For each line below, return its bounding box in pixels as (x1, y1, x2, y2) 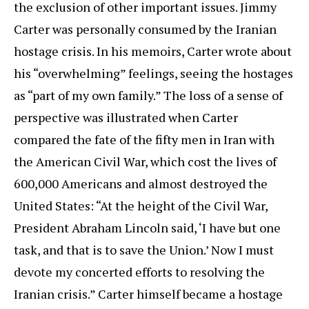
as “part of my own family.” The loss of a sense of (14, 87, 283, 104)
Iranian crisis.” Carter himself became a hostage (14, 286, 283, 303)
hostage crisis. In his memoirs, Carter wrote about (14, 43, 292, 60)
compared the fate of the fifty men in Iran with (14, 131, 275, 148)
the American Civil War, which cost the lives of (14, 153, 277, 170)
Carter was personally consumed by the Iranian (14, 21, 277, 38)
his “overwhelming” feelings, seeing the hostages (14, 65, 293, 82)
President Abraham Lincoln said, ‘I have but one (14, 219, 281, 237)
